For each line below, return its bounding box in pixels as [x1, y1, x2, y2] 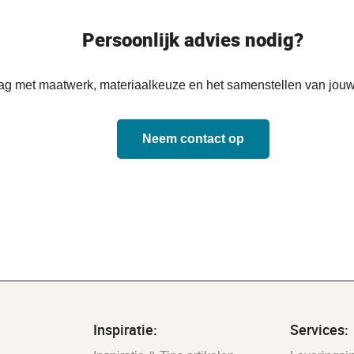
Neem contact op [141, 131, 244, 145]
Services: [289, 319, 348, 339]
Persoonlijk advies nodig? [82, 26, 303, 52]
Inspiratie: [92, 319, 157, 339]
